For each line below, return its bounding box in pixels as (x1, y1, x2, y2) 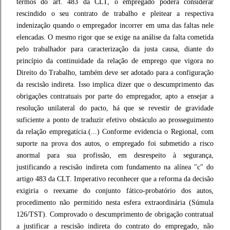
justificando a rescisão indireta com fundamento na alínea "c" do (16, 163, 214, 171)
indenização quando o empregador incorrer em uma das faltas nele (16, 22, 214, 29)
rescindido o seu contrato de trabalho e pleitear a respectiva (16, 10, 214, 17)
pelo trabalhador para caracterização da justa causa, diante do (16, 45, 214, 53)
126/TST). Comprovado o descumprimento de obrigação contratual (16, 210, 214, 218)
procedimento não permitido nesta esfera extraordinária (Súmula (16, 199, 214, 206)
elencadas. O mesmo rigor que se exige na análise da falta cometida (16, 33, 214, 41)
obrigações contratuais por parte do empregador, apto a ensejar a (16, 92, 214, 100)
